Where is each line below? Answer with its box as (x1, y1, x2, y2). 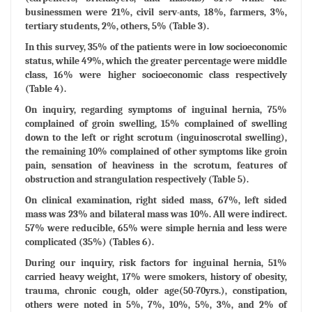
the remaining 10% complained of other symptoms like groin (25, 145, 287, 157)
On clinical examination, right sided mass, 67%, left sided (25, 194, 287, 206)
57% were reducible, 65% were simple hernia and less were (25, 221, 287, 234)
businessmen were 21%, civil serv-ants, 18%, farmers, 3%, (25, 6, 287, 18)
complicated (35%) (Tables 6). (25, 235, 154, 248)
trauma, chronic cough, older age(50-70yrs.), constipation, (25, 284, 287, 297)
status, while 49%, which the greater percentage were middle (25, 54, 287, 67)
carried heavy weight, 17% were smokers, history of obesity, (25, 270, 287, 283)
